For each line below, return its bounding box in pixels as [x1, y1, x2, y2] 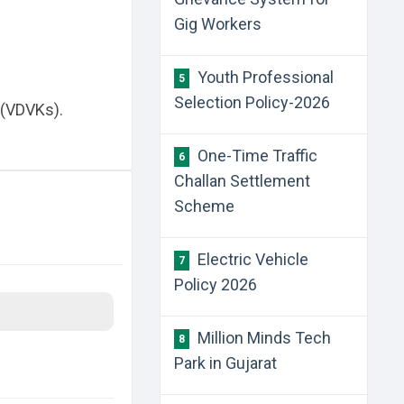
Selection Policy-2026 [174, 93, 331, 112]
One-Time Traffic [194, 146, 318, 165]
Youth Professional [194, 68, 335, 87]
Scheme [174, 197, 235, 216]
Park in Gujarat [174, 353, 278, 372]
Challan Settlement [174, 171, 311, 190]
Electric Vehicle [194, 250, 309, 269]
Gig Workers [174, 14, 262, 33]
